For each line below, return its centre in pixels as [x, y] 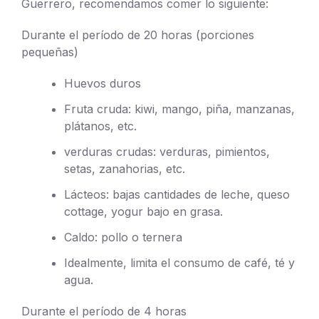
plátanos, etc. [100, 126]
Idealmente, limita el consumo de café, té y [179, 262]
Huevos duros [103, 83]
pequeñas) [50, 52]
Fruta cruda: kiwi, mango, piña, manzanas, [179, 109]
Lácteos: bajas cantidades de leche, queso [177, 194]
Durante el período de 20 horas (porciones [138, 35]
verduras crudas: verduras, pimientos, [167, 151]
